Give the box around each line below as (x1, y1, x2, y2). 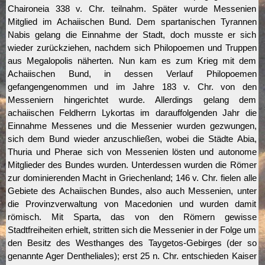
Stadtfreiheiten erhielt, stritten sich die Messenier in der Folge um (8, 225, 257, 235)
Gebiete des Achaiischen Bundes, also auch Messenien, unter (8, 186, 257, 196)
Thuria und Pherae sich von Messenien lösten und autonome (8, 147, 257, 157)
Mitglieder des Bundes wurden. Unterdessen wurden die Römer (8, 160, 257, 170)
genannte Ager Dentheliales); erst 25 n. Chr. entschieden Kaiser (8, 251, 257, 261)
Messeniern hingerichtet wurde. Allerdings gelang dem (8, 95, 257, 105)
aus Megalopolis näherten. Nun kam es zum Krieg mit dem (8, 56, 257, 66)
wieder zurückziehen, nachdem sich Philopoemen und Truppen (8, 43, 257, 53)
